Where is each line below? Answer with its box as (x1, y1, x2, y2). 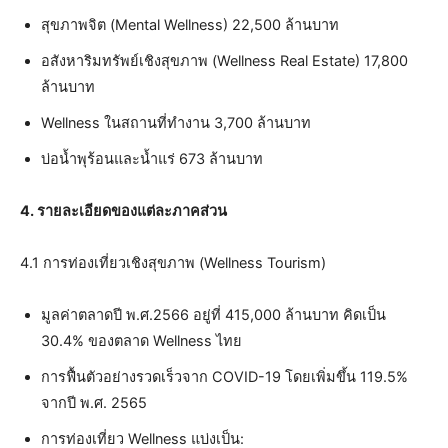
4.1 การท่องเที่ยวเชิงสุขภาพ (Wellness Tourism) (20, 253, 326, 272)
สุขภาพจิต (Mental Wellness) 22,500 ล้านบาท (41, 15, 339, 34)
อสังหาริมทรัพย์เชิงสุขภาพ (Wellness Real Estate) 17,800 (41, 51, 408, 70)
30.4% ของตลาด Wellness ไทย (41, 331, 242, 350)
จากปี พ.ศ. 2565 (41, 393, 147, 412)
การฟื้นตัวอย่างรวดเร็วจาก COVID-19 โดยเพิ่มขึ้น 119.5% (41, 367, 408, 386)
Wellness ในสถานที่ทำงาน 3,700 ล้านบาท (41, 113, 311, 132)
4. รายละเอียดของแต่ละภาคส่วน (20, 201, 227, 220)
